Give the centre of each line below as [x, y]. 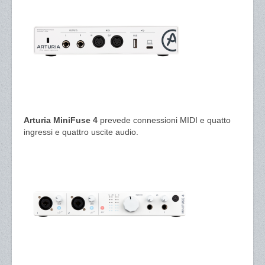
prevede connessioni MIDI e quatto [164, 120]
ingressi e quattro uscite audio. [81, 132]
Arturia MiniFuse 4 [61, 120]
